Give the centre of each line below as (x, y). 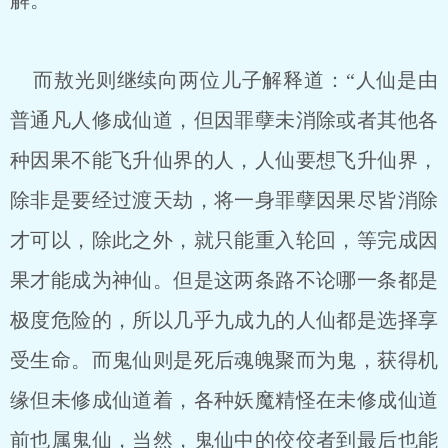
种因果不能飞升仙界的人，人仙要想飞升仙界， (224, 160)
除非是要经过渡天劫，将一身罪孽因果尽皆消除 (224, 200)
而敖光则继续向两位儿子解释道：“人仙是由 (224, 80)
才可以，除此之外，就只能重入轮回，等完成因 (224, 240)
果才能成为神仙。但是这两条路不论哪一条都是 (224, 280)
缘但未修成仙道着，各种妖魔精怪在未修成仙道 (224, 400)
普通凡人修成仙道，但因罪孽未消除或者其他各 (224, 120)
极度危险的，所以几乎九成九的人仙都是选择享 (224, 320)
